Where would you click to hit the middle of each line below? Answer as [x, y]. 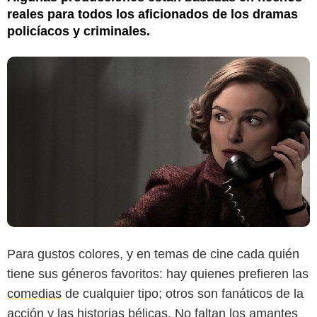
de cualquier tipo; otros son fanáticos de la [183, 293]
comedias [34, 293]
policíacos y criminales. [79, 31]
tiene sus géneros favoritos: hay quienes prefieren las [158, 273]
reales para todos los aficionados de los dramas [152, 14]
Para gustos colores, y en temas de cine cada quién [153, 254]
